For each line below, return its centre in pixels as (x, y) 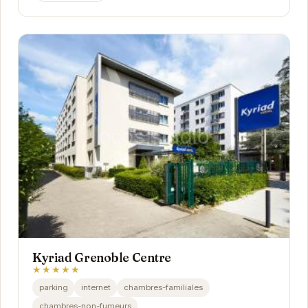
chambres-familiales (163, 287)
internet (96, 287)
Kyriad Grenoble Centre (102, 258)
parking (53, 287)
